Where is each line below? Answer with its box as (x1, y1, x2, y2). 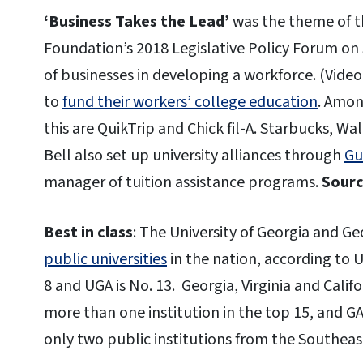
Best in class (44, 220, 133, 244)
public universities (44, 247, 167, 271)
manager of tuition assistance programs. (44, 171, 322, 194)
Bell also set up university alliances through (44, 144, 344, 168)
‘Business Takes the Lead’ (44, 11, 233, 34)
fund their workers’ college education (62, 91, 318, 114)
